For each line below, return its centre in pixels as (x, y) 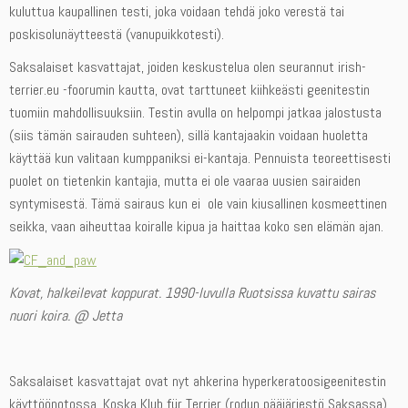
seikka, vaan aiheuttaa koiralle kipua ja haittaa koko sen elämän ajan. (196, 226)
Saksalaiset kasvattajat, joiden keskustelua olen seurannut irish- (188, 67)
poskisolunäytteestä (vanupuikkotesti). (117, 34)
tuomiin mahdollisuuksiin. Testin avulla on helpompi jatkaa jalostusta (195, 112)
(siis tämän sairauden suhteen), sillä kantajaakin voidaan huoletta (189, 135)
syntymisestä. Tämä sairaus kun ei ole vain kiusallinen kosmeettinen (198, 204)
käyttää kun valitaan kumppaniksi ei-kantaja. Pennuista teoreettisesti (200, 158)
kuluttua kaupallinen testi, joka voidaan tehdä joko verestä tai (177, 11)
